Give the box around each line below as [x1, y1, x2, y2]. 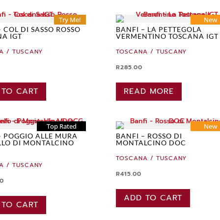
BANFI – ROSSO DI [116, 131, 183, 140]
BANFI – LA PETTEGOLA [116, 25, 202, 34]
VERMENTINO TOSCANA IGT [116, 32, 219, 41]
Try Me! [59, 15, 82, 25]
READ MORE [124, 85, 174, 98]
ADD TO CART [124, 192, 183, 204]
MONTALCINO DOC [116, 138, 187, 147]
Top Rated [46, 121, 77, 131]
